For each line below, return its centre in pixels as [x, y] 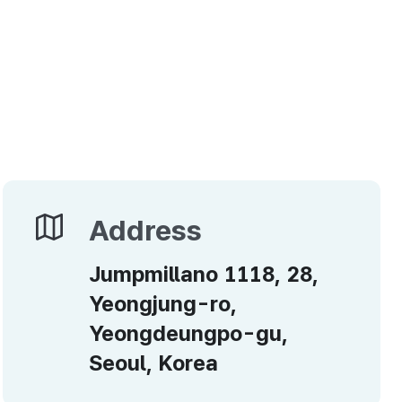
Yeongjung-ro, [162, 304]
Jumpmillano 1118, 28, [203, 274]
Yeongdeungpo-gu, [188, 333]
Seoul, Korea [153, 363]
